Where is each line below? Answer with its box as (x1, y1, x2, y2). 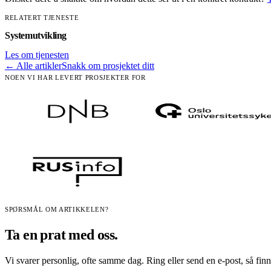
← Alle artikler (5, 60, 62, 71)
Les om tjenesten (5, 49, 69, 60)
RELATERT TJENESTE (5, 13, 79, 21)
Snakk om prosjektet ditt (62, 60, 154, 71)
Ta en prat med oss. (5, 226, 118, 243)
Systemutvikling (5, 30, 67, 41)
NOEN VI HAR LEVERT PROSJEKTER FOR (5, 73, 146, 81)
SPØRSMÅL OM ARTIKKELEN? (5, 205, 109, 213)
